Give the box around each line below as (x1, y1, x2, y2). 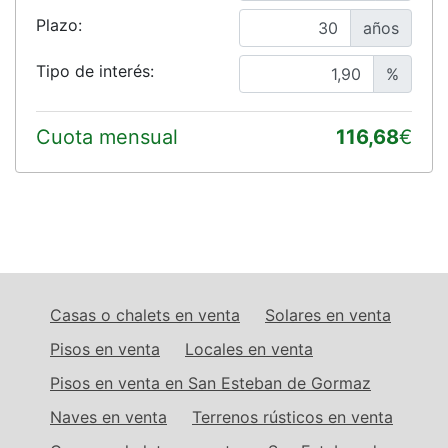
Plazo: (36, 14, 82, 35)
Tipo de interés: (36, 60, 154, 81)
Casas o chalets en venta (50, 304, 240, 325)
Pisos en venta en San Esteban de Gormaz (50, 372, 371, 393)
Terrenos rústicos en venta (192, 406, 393, 427)
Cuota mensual (36, 124, 178, 149)
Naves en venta (50, 406, 167, 427)
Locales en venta (185, 338, 313, 359)
